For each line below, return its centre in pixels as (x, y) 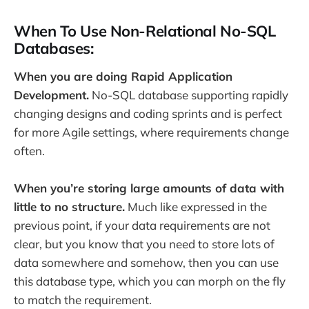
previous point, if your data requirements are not (142, 225)
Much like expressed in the (196, 206)
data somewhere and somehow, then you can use (146, 262)
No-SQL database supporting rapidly (189, 94)
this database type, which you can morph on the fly (150, 281)
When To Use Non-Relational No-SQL (145, 31)
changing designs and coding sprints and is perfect (148, 113)
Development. (51, 94)
